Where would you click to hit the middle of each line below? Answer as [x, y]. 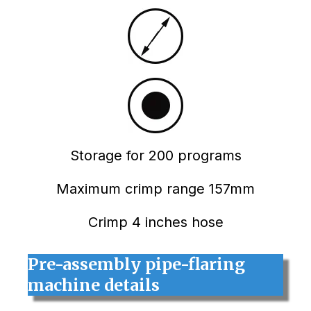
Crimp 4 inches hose [155, 222]
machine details [94, 285]
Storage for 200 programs [155, 156]
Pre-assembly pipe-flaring [136, 264]
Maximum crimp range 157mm [155, 189]
